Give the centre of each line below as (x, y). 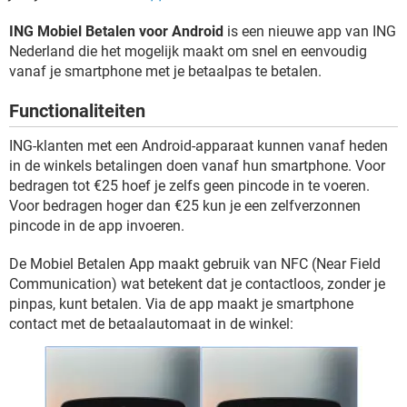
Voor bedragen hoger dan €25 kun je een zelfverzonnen (185, 206)
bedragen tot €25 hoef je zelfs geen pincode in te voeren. (189, 186)
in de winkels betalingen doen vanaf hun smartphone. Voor (197, 166)
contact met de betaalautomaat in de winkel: (151, 324)
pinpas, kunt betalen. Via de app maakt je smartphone (181, 304)
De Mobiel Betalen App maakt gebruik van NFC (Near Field (195, 264)
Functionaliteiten (77, 111)
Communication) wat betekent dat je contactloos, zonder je (197, 284)
